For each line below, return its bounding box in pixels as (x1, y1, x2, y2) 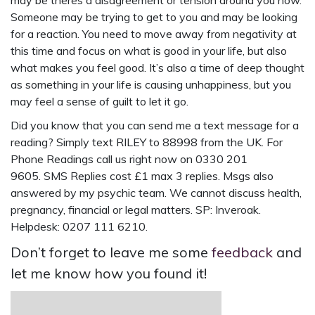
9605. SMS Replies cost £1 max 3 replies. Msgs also (11, 169, 274, 184)
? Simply (48, 135, 92, 150)
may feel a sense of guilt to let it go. (11, 94, 188, 109)
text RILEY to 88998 (92, 135, 198, 150)
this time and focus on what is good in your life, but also (11, 44, 287, 58)
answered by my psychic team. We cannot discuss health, (11, 186, 302, 200)
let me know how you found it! (11, 264, 207, 283)
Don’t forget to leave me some (11, 243, 212, 262)
